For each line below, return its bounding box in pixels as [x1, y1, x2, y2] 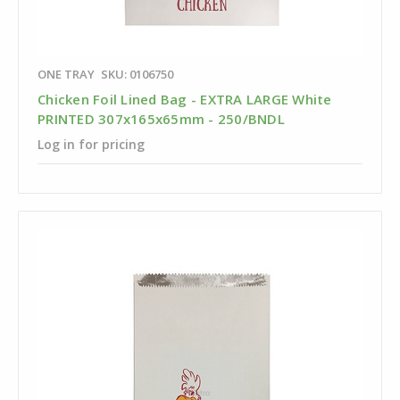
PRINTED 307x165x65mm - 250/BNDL [37, 110, 285, 129]
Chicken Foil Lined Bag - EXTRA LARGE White [37, 90, 332, 109]
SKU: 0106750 [101, 66, 173, 83]
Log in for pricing [37, 136, 145, 154]
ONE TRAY [37, 66, 95, 83]
